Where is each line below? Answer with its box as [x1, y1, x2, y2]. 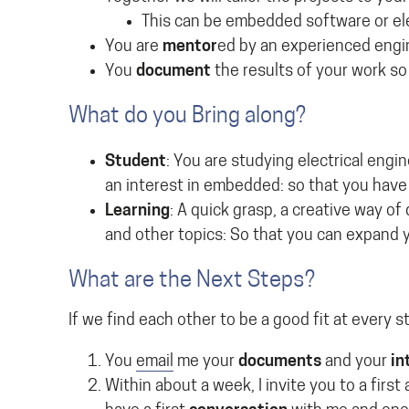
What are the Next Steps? [68, 270, 315, 292]
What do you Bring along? [68, 106, 306, 128]
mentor [163, 38, 217, 56]
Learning [105, 203, 170, 220]
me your [173, 353, 238, 371]
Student [105, 153, 166, 171]
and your [321, 353, 391, 371]
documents [238, 353, 321, 371]
